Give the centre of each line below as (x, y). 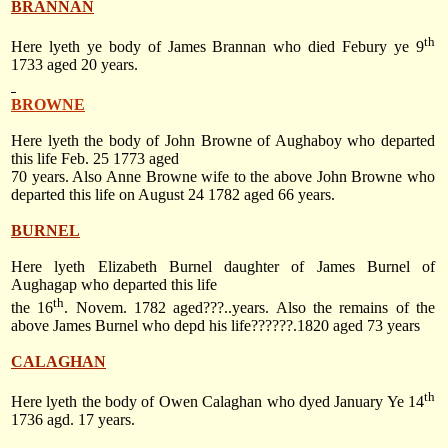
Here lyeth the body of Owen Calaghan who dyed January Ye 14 (217, 402)
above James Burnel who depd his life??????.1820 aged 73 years (215, 325)
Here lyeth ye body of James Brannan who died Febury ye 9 (217, 47)
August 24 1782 (189, 195)
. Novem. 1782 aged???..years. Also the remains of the (250, 307)
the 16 (32, 307)
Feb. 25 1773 (103, 159)
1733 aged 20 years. (74, 65)
